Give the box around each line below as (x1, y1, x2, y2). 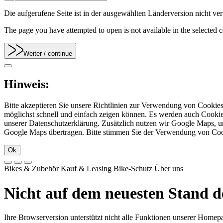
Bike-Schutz (113, 164, 154, 173)
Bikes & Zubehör (4, 164, 61, 173)
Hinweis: (4, 78, 49, 91)
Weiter (23, 50, 42, 58)
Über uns (154, 164, 183, 173)
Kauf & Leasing (61, 164, 113, 173)
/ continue (44, 50, 73, 58)
